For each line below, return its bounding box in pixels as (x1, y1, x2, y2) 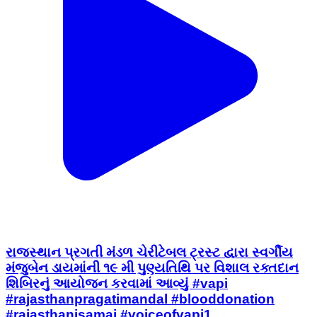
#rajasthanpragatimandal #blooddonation (6, 291, 275, 306)
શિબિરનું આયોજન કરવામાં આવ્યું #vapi (6, 275, 228, 291)
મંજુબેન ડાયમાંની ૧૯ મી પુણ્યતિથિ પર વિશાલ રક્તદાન (6, 260, 299, 275)
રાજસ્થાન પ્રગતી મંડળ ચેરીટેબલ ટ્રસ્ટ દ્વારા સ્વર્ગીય (6, 244, 293, 260)
